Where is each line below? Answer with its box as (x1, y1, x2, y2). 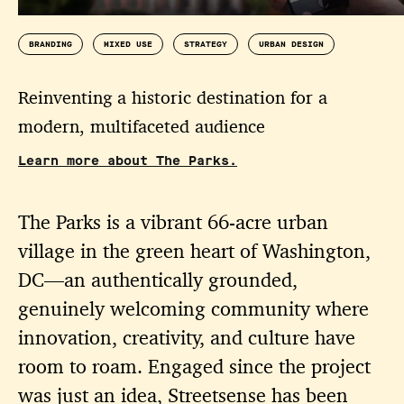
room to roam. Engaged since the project (18, 353, 371, 379)
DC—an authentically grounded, (18, 267, 298, 292)
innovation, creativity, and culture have (18, 325, 355, 350)
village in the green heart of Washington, (18, 238, 371, 263)
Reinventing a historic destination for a (18, 86, 327, 109)
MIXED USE (104, 38, 152, 50)
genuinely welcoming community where (18, 296, 369, 321)
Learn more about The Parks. (18, 152, 237, 170)
